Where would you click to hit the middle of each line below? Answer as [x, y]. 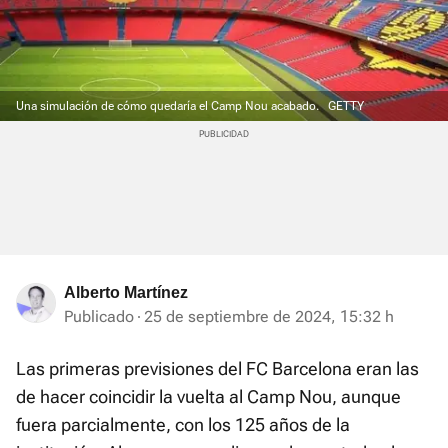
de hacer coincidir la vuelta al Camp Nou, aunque [208, 397]
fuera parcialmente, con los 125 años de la [183, 425]
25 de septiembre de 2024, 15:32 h [269, 317]
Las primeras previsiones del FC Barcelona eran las [217, 369]
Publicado [99, 317]
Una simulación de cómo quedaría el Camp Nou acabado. [169, 106]
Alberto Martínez [126, 293]
